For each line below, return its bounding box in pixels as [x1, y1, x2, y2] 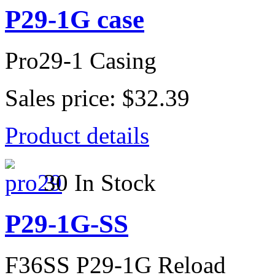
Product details [5, 122, 149, 149]
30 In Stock [44, 169, 156, 196]
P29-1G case [5, 4, 144, 34]
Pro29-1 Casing [5, 47, 157, 74]
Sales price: [5, 84, 122, 111]
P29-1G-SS [5, 209, 128, 238]
